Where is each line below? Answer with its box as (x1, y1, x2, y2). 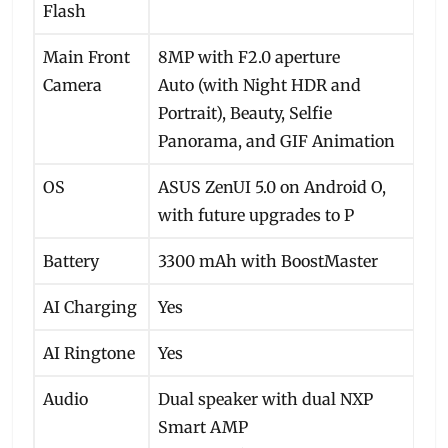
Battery (43, 250, 100, 271)
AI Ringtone (43, 342, 136, 363)
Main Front (43, 46, 131, 67)
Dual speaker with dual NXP (158, 388, 374, 409)
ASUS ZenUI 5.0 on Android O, (158, 176, 387, 197)
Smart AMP (158, 416, 249, 437)
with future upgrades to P (158, 204, 355, 225)
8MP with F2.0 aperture (158, 46, 341, 67)
